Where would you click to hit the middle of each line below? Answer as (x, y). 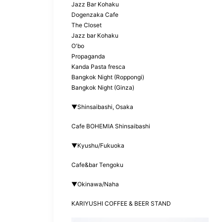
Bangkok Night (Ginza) (103, 87)
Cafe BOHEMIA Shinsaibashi (111, 126)
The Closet (86, 25)
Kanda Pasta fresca (98, 66)
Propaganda (88, 56)
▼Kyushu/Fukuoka (98, 145)
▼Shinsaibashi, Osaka (102, 107)
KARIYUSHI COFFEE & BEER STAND (121, 203)
